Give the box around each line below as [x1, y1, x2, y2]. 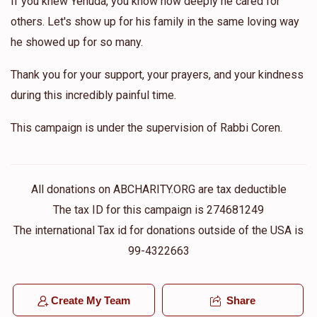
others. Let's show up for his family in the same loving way [11, 15, 299, 29]
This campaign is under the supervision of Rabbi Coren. [11, 121, 282, 135]
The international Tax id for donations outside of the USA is [13, 224, 304, 238]
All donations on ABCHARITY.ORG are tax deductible [30, 183, 287, 197]
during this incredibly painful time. [11, 88, 176, 103]
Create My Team [50, 294, 130, 307]
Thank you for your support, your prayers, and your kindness [11, 68, 304, 82]
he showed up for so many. [11, 35, 143, 50]
